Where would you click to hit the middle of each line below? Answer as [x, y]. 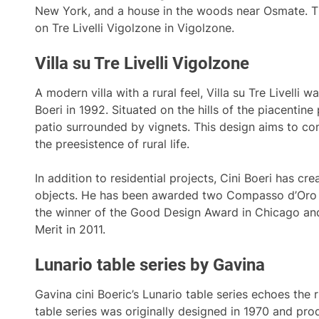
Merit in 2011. [70, 229]
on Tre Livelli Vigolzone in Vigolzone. [135, 28]
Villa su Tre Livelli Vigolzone [142, 63]
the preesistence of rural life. [112, 144]
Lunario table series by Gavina [150, 265]
